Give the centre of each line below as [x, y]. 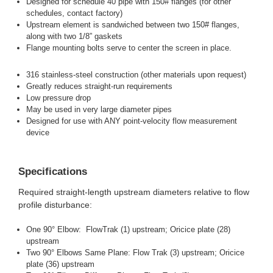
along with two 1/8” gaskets [75, 37]
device [38, 133]
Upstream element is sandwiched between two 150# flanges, [133, 25]
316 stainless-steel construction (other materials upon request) [136, 75]
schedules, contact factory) [75, 13]
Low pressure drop [59, 98]
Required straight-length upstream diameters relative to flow [134, 192]
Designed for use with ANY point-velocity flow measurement [132, 121]
